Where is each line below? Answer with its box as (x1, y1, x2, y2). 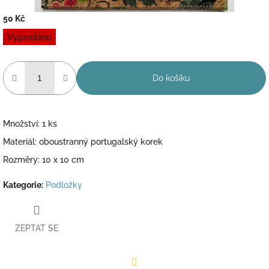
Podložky (46, 180, 82, 190)
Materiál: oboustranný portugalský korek (3, 136, 163, 147)
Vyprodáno (7, 32, 52, 42)
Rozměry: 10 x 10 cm (3, 154, 84, 165)
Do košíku (153, 73, 190, 83)
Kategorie (3, 180, 41, 190)
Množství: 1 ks (3, 118, 57, 128)
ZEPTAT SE (15, 223, 58, 234)
